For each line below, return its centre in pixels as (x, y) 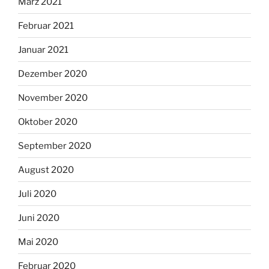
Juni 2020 (39, 218)
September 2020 (55, 146)
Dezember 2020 (53, 74)
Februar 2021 (46, 26)
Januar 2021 (43, 50)
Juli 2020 (37, 194)
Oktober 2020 (48, 122)
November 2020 (53, 98)
